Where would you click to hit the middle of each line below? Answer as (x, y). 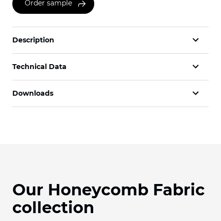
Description (33, 40)
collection (53, 207)
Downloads (33, 93)
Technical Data (39, 67)
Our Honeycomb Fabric (109, 189)
